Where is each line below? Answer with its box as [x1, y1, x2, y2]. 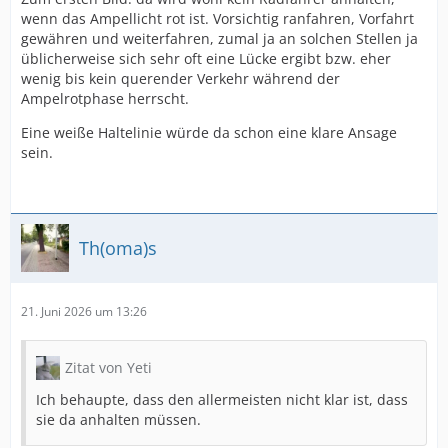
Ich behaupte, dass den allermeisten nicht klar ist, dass [36, 390, 408, 409]
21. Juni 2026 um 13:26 [21, 303, 147, 320]
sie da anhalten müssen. [36, 410, 201, 429]
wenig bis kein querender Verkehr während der [21, 69, 340, 88]
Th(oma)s [79, 235, 157, 260]
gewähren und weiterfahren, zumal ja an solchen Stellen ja [21, 29, 418, 48]
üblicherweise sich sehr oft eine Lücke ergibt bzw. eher [21, 49, 391, 68]
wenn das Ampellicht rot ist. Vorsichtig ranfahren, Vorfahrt [21, 9, 414, 28]
